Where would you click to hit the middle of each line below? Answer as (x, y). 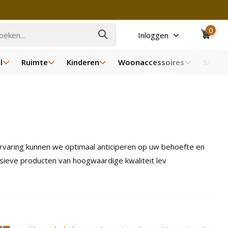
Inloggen (154, 35)
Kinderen (83, 62)
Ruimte (34, 62)
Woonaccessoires (151, 62)
